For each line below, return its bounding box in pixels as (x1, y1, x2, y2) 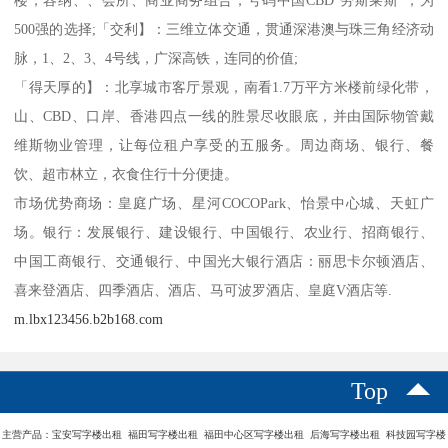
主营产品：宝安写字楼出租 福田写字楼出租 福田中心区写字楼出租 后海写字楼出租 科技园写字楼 (2, 428, 446, 440)
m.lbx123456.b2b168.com (14, 310, 164, 327)
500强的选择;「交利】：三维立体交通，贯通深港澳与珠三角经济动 (14, 20, 434, 37)
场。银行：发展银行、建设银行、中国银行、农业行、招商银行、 (14, 223, 434, 240)
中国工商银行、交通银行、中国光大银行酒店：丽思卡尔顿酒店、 (14, 252, 434, 269)
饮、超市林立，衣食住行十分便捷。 (14, 165, 239, 182)
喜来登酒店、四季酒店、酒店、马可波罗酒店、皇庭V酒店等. (14, 281, 393, 298)
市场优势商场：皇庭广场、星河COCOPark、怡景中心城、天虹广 (14, 194, 434, 211)
